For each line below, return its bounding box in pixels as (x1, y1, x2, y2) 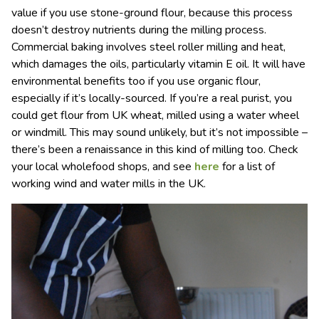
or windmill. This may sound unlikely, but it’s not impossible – (11, 125, 308, 141)
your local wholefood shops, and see (11, 159, 194, 175)
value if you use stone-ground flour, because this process (11, 5, 293, 21)
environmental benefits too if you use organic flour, (11, 73, 261, 90)
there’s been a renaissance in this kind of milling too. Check (11, 142, 298, 158)
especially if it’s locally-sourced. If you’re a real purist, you (11, 90, 292, 107)
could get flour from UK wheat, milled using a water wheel (11, 108, 299, 124)
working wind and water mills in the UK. (11, 176, 206, 192)
